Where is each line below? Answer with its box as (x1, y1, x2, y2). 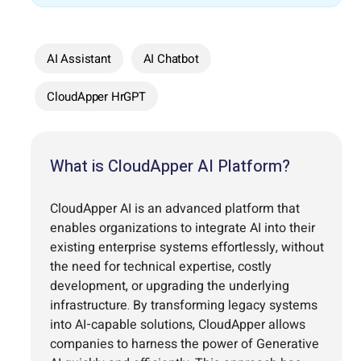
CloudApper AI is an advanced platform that (50, 198, 300, 218)
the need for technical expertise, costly (50, 256, 272, 276)
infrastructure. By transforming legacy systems (50, 295, 317, 315)
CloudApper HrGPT (47, 87, 146, 106)
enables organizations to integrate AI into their (50, 218, 315, 238)
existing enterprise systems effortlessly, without (50, 237, 324, 257)
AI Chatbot (143, 49, 199, 68)
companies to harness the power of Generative (50, 334, 319, 354)
